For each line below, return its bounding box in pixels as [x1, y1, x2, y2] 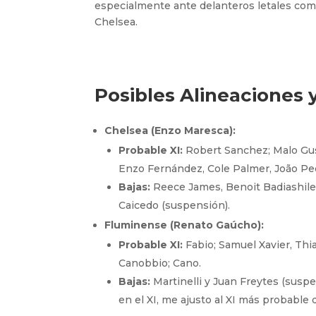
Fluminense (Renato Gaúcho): [104, 218, 265, 231]
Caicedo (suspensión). [119, 198, 231, 212]
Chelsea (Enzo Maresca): [104, 123, 236, 137]
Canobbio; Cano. [119, 256, 202, 269]
